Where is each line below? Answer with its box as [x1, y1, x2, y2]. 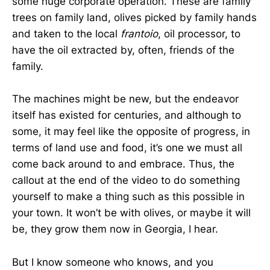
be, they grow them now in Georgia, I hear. [12, 223, 218, 236]
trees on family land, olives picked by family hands [12, 11, 257, 24]
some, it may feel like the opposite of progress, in [12, 125, 250, 138]
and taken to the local [12, 28, 121, 40]
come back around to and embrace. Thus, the [12, 158, 234, 171]
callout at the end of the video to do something [12, 174, 240, 187]
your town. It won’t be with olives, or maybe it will [12, 207, 251, 219]
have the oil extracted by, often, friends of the [12, 44, 234, 57]
